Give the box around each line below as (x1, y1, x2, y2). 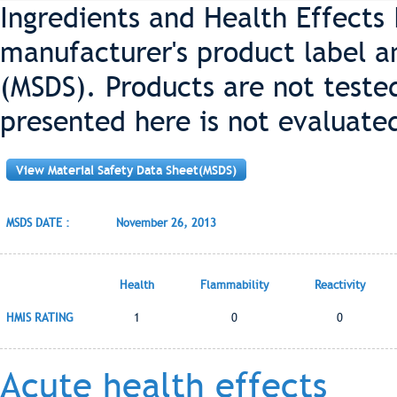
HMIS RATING (6, 311, 74, 324)
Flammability (200, 278, 269, 292)
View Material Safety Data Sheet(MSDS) (16, 163, 237, 177)
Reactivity (315, 278, 365, 292)
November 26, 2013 (116, 216, 216, 230)
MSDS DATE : (6, 216, 70, 230)
